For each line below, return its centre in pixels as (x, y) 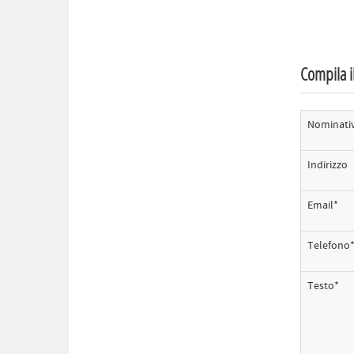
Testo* (323, 286)
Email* (322, 206)
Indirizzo (327, 166)
